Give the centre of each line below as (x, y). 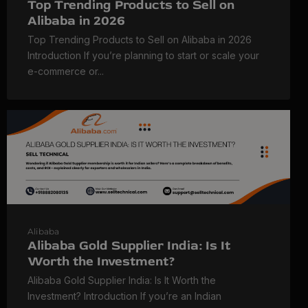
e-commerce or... (66, 71)
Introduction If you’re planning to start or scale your (143, 55)
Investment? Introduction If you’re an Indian (124, 296)
